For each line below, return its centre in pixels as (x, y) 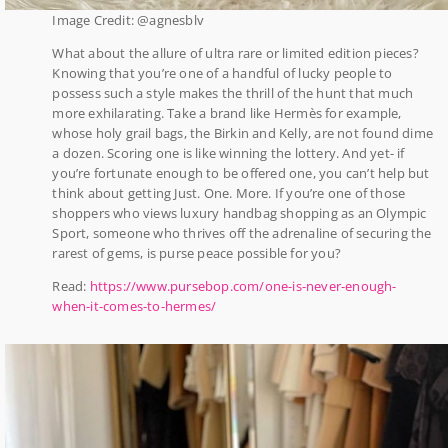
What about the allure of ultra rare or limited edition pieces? (235, 53)
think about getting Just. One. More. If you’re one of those (229, 193)
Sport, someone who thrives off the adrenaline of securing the (242, 233)
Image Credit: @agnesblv (128, 20)
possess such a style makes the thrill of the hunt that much (233, 93)
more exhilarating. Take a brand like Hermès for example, (227, 113)
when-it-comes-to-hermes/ (134, 306)
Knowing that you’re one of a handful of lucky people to (222, 73)
